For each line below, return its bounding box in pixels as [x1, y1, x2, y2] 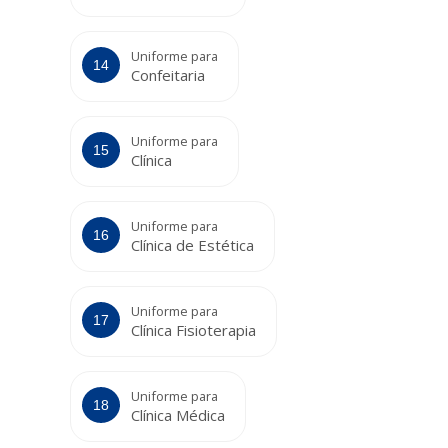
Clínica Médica [131, 405, 225, 426]
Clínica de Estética [131, 235, 254, 256]
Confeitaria [131, 65, 205, 86]
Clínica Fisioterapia [131, 320, 256, 341]
